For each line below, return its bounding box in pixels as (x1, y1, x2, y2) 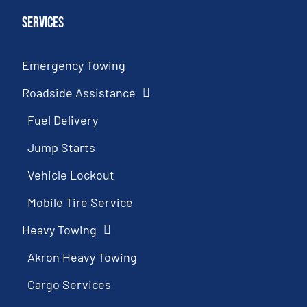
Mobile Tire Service (27, 195, 134, 210)
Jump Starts (27, 140, 96, 156)
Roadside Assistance (22, 85, 136, 101)
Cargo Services (27, 277, 112, 293)
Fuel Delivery (27, 112, 99, 128)
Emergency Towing (22, 58, 126, 73)
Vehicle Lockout (27, 167, 115, 183)
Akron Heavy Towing (27, 249, 138, 265)
